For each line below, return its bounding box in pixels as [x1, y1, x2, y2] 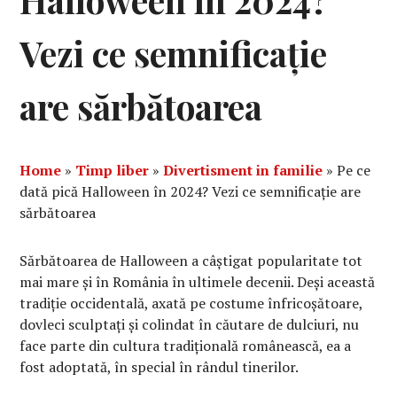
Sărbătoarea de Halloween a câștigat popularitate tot [19, 251, 363, 271]
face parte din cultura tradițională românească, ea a [19, 336, 352, 356]
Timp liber [75, 160, 150, 181]
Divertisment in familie [163, 160, 323, 181]
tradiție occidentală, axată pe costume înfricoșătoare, [19, 293, 363, 314]
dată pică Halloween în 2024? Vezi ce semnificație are [19, 182, 362, 202]
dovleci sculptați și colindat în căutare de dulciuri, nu [19, 315, 360, 335]
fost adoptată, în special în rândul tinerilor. [19, 357, 300, 378]
